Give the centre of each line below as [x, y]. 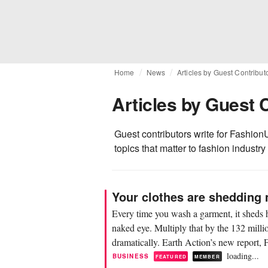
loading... [243, 256]
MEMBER [207, 256]
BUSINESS [131, 256]
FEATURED [171, 256]
